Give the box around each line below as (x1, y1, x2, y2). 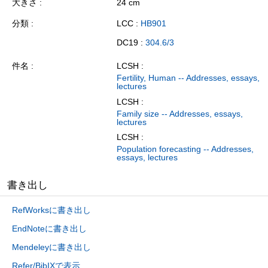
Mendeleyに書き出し (12, 242, 91, 252)
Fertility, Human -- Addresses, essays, (117, 73, 260, 83)
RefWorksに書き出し (12, 205, 91, 215)
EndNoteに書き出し (12, 224, 87, 234)
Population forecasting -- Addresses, (117, 144, 254, 154)
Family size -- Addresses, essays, (117, 108, 243, 118)
